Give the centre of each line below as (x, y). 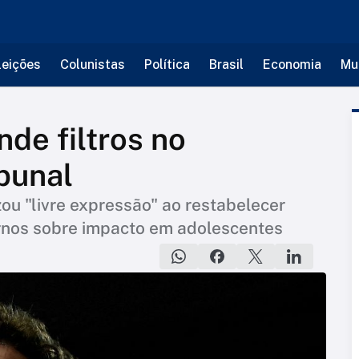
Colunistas (92, 65)
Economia (292, 65)
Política (167, 65)
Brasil (226, 65)
